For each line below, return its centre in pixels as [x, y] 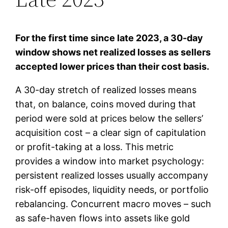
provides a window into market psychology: [110, 161]
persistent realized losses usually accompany [112, 175]
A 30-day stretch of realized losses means [106, 90]
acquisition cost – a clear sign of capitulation [111, 132]
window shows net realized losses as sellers [113, 52]
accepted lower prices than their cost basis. [112, 66]
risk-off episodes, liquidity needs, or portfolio [112, 189]
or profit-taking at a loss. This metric [95, 147]
